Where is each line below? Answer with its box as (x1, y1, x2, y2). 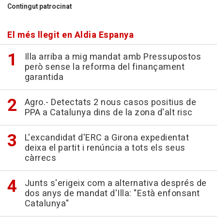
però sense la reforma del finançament (24, 61, 185, 74)
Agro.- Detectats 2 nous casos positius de (24, 96, 196, 109)
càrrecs (24, 152, 56, 165)
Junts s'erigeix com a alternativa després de (24, 177, 207, 190)
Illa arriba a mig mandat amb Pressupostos (24, 50, 201, 64)
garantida (24, 71, 63, 84)
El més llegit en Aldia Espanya (7, 29, 134, 42)
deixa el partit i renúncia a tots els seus (24, 141, 186, 155)
